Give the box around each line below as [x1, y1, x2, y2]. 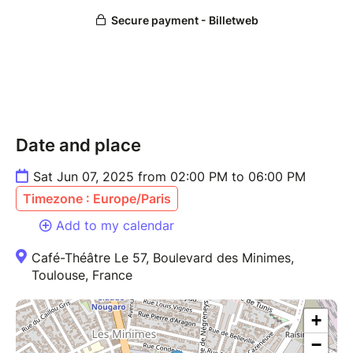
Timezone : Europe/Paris [23, 190, 171, 206]
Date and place [16, 134, 141, 155]
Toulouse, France [32, 266, 132, 283]
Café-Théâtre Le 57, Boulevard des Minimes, [32, 249, 294, 266]
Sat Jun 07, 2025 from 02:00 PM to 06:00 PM [33, 168, 306, 184]
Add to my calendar [56, 217, 174, 233]
